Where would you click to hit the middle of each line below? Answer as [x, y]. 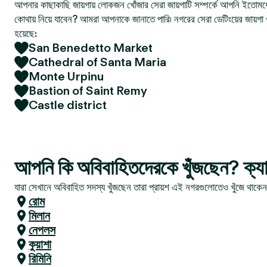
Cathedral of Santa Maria [97, 62]
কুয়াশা [40, 244]
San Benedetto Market [91, 48]
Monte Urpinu [66, 76]
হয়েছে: [26, 33]
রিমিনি [40, 259]
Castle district [68, 105]
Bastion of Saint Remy [88, 91]
